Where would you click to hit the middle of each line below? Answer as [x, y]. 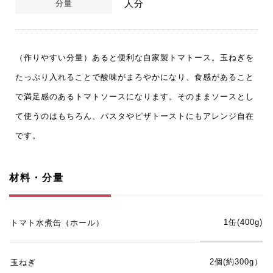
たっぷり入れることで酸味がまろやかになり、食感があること [135, 77]
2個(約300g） [236, 262]
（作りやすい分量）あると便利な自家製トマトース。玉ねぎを [135, 58]
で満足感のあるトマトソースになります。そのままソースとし [135, 97]
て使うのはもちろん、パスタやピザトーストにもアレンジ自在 [135, 116]
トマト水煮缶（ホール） [57, 223]
